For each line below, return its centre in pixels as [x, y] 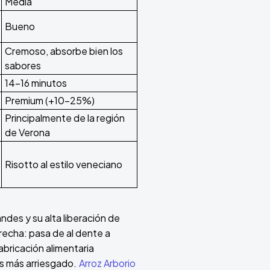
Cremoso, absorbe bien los [64, 51]
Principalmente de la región [65, 118]
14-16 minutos [36, 83]
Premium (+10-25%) [50, 101]
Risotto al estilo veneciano [64, 165]
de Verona [27, 133]
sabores [23, 66]
